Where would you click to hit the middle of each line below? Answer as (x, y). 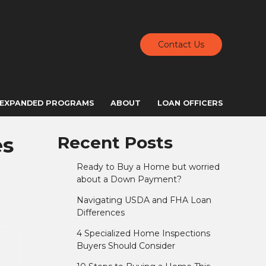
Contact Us (181, 45)
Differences (100, 213)
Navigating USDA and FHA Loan (144, 200)
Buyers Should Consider (126, 246)
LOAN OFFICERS (190, 103)
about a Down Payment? (129, 180)
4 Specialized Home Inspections (143, 234)
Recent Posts (115, 143)
